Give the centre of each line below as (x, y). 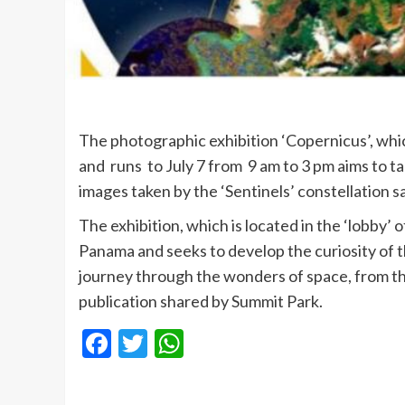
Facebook (171, 343)
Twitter (194, 343)
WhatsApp (250, 343)
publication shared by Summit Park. (201, 301)
